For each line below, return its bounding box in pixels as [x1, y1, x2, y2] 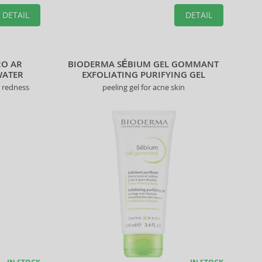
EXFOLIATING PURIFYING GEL [81, 68, 205, 81]
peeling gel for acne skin [102, 82, 185, 92]
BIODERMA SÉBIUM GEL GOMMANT [68, 58, 219, 70]
